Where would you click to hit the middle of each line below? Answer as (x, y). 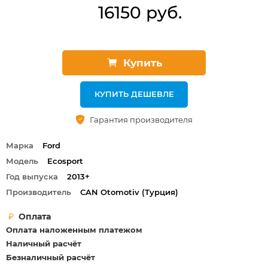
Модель (22, 161)
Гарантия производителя (141, 120)
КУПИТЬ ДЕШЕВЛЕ (134, 94)
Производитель (39, 192)
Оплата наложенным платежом (74, 230)
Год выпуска (32, 176)
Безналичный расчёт (51, 257)
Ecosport (65, 161)
